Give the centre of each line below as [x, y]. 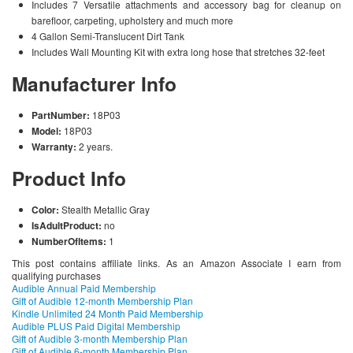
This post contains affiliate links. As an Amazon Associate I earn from [176, 263]
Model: [48, 131]
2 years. [96, 147]
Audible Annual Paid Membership [84, 288]
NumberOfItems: [70, 242]
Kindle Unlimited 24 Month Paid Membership [108, 314]
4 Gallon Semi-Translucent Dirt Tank [108, 36]
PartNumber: [62, 115]
